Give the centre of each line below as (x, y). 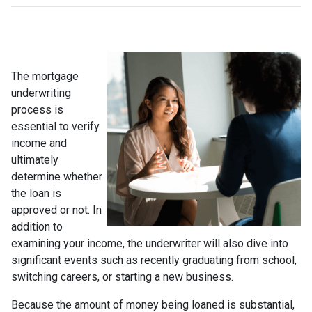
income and (39, 143)
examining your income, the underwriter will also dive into (150, 243)
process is (37, 110)
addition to (37, 227)
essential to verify (55, 126)
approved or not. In (56, 210)
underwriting (41, 93)
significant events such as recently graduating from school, (154, 260)
